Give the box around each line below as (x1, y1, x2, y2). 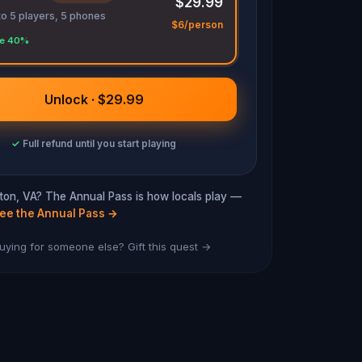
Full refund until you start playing (23, 137, 176, 149)
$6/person (170, 18, 223, 31)
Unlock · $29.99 (44, 91, 144, 107)
